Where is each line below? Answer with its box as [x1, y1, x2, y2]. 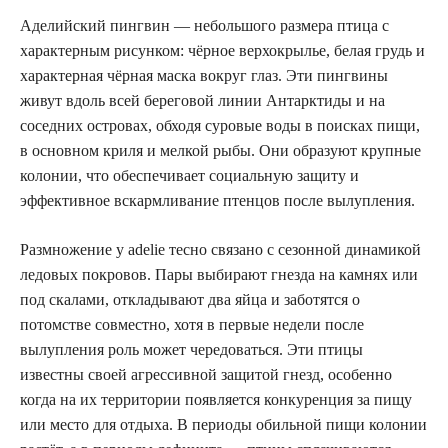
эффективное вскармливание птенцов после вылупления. [20, 191, 415, 209]
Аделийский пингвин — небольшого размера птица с [20, 16, 389, 34]
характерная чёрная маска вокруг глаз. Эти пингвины [20, 66, 388, 84]
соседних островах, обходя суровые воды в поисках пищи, [20, 116, 420, 134]
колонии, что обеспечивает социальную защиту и [20, 166, 359, 184]
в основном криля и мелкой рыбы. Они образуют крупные [20, 141, 421, 159]
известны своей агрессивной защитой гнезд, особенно [20, 365, 392, 383]
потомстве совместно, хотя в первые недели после [20, 315, 364, 333]
